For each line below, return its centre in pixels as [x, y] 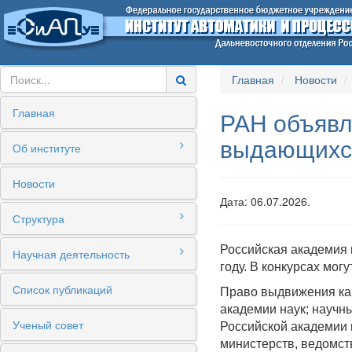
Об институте [47, 148]
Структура [38, 218]
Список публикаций [62, 289]
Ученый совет [48, 324]
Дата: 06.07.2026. [265, 201]
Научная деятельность [71, 254]
